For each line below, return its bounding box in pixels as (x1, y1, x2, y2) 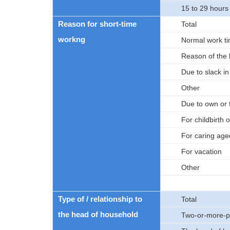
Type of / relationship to (58, 195, 142, 203)
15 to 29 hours (181, 4, 228, 12)
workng (58, 35, 85, 44)
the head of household (58, 210, 138, 219)
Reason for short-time (58, 20, 137, 28)
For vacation (181, 147, 222, 156)
